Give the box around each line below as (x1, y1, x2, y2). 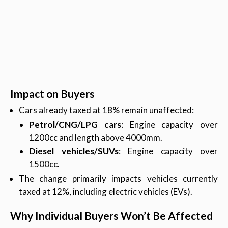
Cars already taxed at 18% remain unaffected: (19, 105, 194, 116)
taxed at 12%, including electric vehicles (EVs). (19, 186, 192, 197)
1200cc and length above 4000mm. (29, 132, 162, 144)
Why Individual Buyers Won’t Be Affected (10, 209, 213, 222)
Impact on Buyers (10, 87, 95, 100)
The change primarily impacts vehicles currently (19, 173, 218, 184)
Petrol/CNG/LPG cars (29, 119, 121, 130)
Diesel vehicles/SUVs (29, 146, 119, 157)
